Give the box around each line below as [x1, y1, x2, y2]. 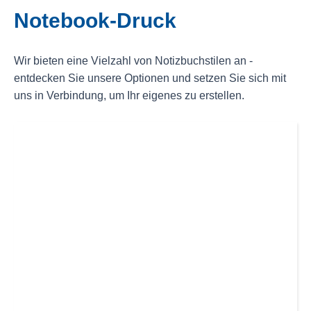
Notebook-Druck [14, 9, 176, 33]
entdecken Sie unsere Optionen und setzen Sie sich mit [14, 72, 286, 85]
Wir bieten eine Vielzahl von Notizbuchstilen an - [14, 55, 253, 67]
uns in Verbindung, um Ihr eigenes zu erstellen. [14, 90, 244, 102]
